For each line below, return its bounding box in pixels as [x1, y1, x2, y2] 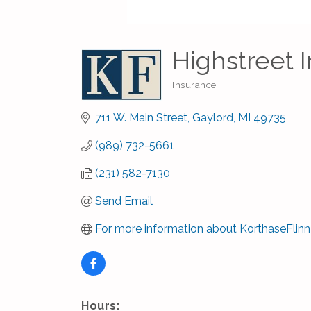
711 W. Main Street [95, 111, 187, 124]
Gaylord [192, 111, 233, 124]
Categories [171, 87, 221, 98]
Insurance [172, 79, 217, 90]
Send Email [95, 194, 153, 208]
